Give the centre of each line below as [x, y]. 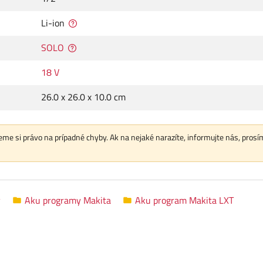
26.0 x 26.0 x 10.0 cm [83, 97]
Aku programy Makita [68, 200]
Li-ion [53, 23]
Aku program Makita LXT [184, 200]
